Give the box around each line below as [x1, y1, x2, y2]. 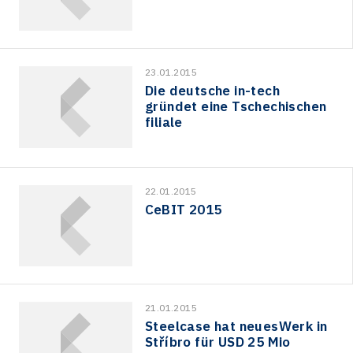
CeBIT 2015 [144, 200, 222, 218]
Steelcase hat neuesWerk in [145, 318, 328, 336]
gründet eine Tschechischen [145, 98, 327, 116]
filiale [145, 113, 183, 132]
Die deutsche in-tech [145, 82, 280, 100]
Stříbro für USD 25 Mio [145, 333, 291, 351]
